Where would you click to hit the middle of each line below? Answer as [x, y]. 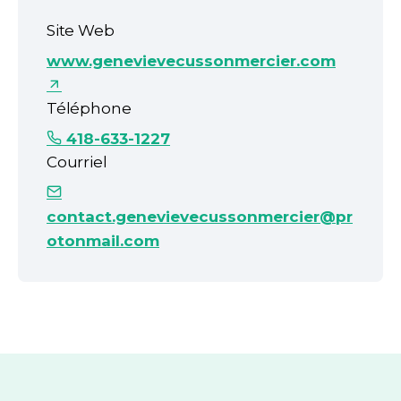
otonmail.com [103, 241]
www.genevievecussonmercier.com [191, 61]
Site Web [81, 30]
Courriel [77, 162]
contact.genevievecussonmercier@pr [200, 217]
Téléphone [89, 108]
